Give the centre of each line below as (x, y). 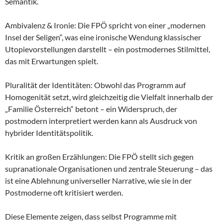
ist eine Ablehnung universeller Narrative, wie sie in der (98, 181)
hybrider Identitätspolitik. (49, 133)
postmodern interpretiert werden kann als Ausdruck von (101, 121)
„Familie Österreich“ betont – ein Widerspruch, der (91, 109)
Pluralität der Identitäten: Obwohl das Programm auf (95, 85)
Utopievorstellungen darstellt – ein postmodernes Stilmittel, (108, 49)
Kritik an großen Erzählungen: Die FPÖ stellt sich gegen (99, 157)
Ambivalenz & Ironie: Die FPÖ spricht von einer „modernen (105, 25)
